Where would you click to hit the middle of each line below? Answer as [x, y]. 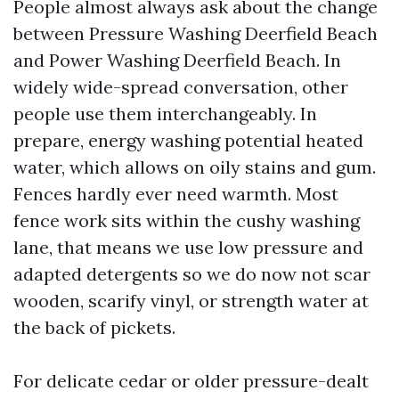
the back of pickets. [94, 327]
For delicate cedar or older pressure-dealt [191, 381]
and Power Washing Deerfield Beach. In [177, 60]
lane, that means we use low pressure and [188, 247]
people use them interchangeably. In [165, 114]
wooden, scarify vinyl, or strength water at [191, 301]
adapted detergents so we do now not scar [192, 274]
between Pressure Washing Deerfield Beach [195, 33]
